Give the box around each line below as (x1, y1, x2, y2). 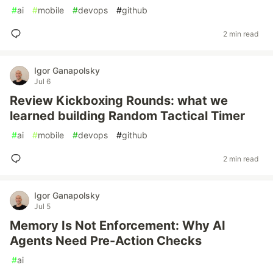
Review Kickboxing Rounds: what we (10, 93, 228, 108)
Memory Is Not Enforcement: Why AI (10, 218, 225, 233)
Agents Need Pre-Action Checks (10, 233, 202, 248)
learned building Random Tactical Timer (10, 108, 245, 123)
